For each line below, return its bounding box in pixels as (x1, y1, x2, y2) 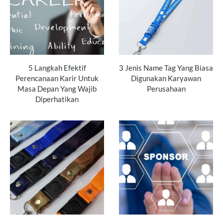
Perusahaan (146, 84, 186, 94)
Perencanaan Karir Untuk (15, 74, 99, 83)
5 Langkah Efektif (28, 63, 86, 73)
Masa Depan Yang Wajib (17, 84, 97, 94)
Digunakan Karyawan (131, 74, 201, 83)
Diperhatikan (35, 95, 79, 104)
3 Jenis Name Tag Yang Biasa (119, 63, 213, 73)
